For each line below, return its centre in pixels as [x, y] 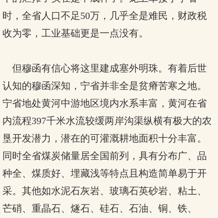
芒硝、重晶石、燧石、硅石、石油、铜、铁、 [100, 208]
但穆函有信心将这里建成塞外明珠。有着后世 [105, 68]
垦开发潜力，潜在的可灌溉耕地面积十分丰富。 [105, 138]
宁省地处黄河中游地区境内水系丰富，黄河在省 [105, 103]
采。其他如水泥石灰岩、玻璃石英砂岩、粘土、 [105, 191]
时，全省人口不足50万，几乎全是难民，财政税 [105, 16]
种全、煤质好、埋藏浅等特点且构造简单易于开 [105, 173]
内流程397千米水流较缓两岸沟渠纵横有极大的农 [107, 121]
